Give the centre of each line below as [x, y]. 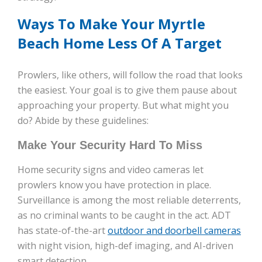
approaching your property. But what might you [123, 106]
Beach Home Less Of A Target [120, 43]
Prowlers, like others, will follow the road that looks [130, 75]
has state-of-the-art [63, 231]
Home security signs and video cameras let [111, 170]
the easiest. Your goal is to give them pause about [127, 90]
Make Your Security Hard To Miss [110, 145]
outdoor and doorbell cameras [174, 231]
